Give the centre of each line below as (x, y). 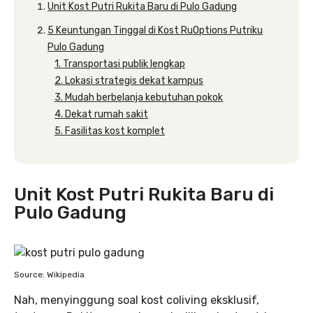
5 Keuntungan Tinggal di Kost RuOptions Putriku (155, 30)
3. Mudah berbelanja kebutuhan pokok (139, 97)
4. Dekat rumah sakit (101, 114)
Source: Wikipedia (49, 275)
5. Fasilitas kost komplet (110, 131)
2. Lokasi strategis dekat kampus (129, 81)
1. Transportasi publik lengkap (120, 64)
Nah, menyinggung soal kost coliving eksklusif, (137, 300)
